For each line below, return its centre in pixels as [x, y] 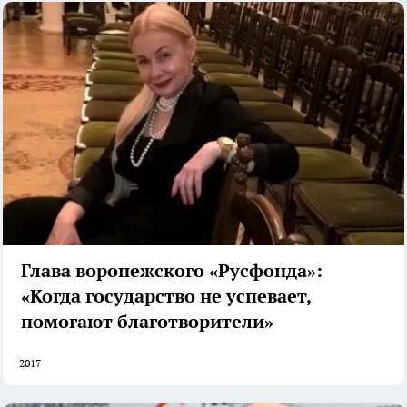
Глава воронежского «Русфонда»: [172, 270]
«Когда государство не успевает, [166, 296]
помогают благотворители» [147, 321]
